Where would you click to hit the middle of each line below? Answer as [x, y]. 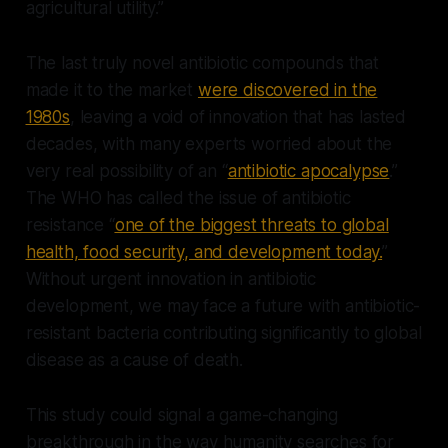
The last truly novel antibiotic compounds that [202, 62]
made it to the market [111, 89]
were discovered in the [287, 89]
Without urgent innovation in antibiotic [171, 278]
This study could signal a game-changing [182, 414]
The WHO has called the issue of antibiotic [188, 197]
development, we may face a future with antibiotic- [223, 305]
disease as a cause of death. [136, 359]
